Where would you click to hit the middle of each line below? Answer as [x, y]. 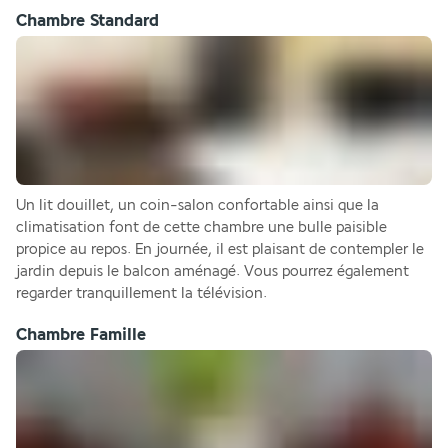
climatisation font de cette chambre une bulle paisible [201, 228]
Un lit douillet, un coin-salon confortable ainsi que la [197, 206]
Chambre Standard [87, 20]
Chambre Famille [81, 335]
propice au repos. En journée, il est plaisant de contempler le [220, 250]
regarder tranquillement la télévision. [143, 294]
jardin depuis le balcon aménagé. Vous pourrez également [212, 272]
